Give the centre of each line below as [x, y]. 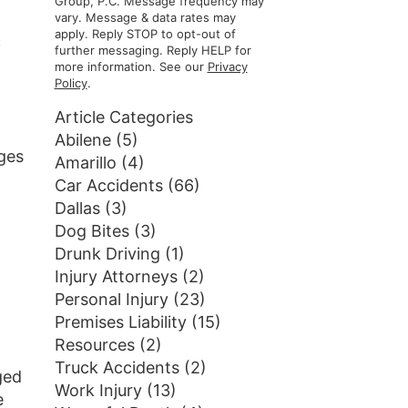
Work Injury [98, 390]
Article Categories [123, 117]
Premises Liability [120, 322]
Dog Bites [92, 231]
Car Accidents [108, 185]
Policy [71, 83]
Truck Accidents [117, 367]
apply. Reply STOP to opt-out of [145, 34]
